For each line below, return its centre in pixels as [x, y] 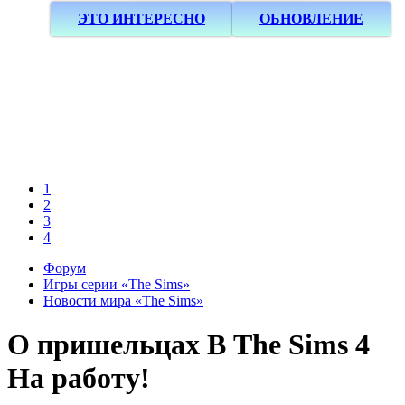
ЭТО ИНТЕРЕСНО [141, 19]
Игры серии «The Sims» [117, 284]
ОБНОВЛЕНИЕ [311, 19]
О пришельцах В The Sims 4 [188, 345]
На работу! [79, 378]
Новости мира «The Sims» [123, 301]
